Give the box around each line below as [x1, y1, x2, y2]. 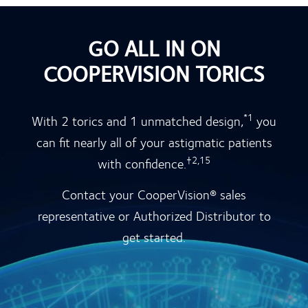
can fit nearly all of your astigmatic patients [36, 131, 272, 152]
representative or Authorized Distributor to [37, 205, 271, 225]
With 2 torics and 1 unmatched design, [32, 110, 243, 131]
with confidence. [98, 153, 186, 173]
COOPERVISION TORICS [43, 56, 265, 90]
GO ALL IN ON [87, 30, 221, 65]
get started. [122, 226, 186, 247]
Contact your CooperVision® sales [62, 184, 246, 204]
